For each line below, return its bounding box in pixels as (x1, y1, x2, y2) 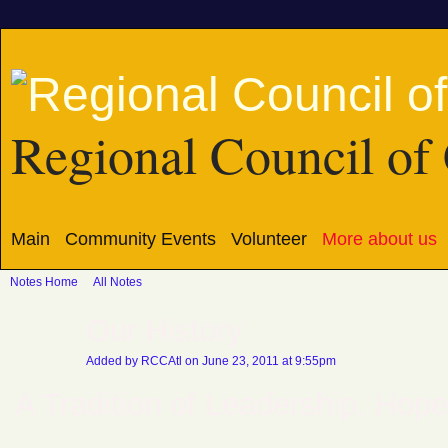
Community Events (65, 229, 216, 249)
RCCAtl (141, 354, 182, 368)
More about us (322, 229, 437, 249)
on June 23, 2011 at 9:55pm (182, 354, 336, 368)
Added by (86, 354, 141, 368)
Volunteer (231, 229, 307, 249)
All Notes (93, 275, 142, 289)
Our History (86, 312, 243, 348)
